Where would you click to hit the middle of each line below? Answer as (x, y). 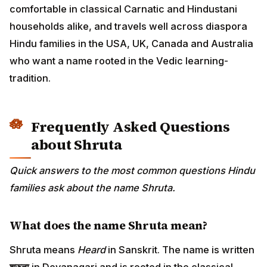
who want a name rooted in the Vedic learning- (119, 60)
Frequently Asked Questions (131, 126)
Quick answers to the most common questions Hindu (132, 171)
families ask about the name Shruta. (92, 188)
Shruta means (44, 249)
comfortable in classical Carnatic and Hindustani (123, 9)
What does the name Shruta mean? (108, 226)
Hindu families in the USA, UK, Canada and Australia (131, 43)
